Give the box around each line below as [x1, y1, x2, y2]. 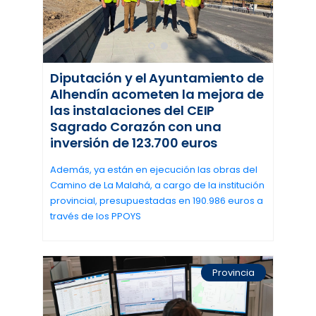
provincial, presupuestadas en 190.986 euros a [50, 194, 263, 208]
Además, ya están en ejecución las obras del [50, 163, 257, 177]
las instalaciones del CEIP [50, 102, 215, 120]
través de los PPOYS [50, 209, 141, 224]
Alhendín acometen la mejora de [50, 85, 264, 104]
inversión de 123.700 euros [50, 134, 218, 152]
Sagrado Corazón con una [50, 118, 221, 136]
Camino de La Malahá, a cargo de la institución [50, 178, 265, 193]
